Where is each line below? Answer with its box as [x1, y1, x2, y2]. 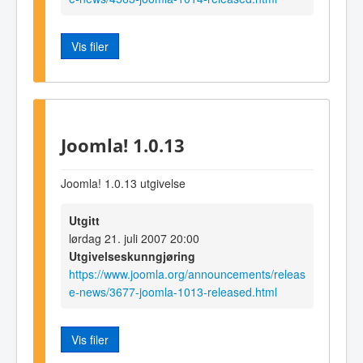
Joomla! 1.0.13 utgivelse [61, 175, 186, 192]
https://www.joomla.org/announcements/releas [69, 266, 305, 283]
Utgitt [69, 212, 100, 229]
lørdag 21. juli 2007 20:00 [69, 230, 199, 247]
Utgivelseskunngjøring [69, 248, 195, 265]
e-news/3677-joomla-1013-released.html [69, 284, 277, 301]
